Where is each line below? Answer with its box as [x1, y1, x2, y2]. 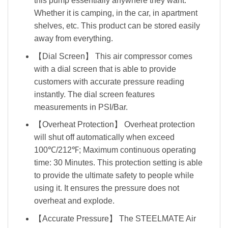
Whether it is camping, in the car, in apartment [34, 9, 197, 18]
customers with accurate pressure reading [34, 77, 184, 86]
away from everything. [34, 34, 113, 43]
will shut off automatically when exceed [34, 133, 175, 142]
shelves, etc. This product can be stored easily [34, 21, 200, 31]
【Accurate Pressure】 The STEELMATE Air [34, 214, 196, 223]
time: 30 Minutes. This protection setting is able [34, 158, 203, 167]
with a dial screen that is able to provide [34, 64, 176, 73]
